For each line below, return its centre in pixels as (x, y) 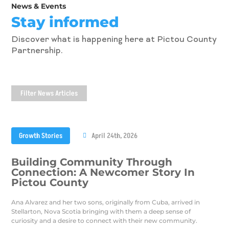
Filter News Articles (49, 93)
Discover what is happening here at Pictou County (114, 40)
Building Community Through (92, 162)
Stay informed (65, 22)
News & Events (39, 6)
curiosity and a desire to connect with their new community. (105, 220)
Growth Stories (41, 135)
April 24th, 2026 (115, 135)
